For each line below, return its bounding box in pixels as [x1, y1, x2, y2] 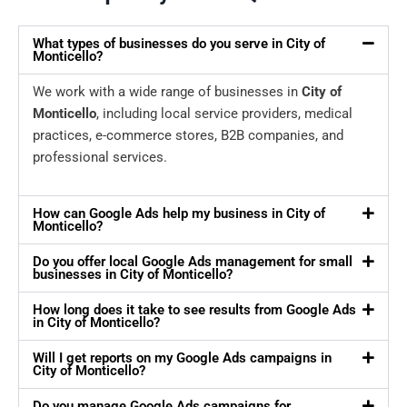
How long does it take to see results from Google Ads [33, 302, 356, 319]
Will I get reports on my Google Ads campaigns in [33, 350, 332, 367]
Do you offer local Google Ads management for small [33, 253, 352, 271]
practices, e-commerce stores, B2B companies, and [33, 127, 343, 144]
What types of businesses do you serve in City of [33, 35, 325, 53]
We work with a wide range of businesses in [33, 84, 302, 101]
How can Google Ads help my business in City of [33, 205, 325, 223]
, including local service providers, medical [96, 105, 352, 123]
